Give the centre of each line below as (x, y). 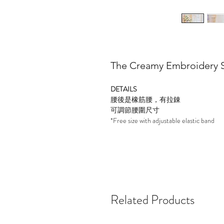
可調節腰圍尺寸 (135, 110)
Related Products (152, 200)
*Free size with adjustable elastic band (162, 120)
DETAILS (124, 89)
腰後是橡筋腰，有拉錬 (145, 99)
